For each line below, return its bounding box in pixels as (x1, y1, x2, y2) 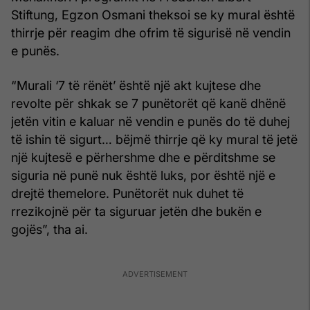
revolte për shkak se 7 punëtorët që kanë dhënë (11, 95, 286, 111)
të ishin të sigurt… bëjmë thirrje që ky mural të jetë (11, 131, 298, 147)
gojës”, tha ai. (11, 221, 88, 237)
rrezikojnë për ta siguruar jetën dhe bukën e (11, 203, 262, 219)
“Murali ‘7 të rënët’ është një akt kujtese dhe (11, 77, 261, 93)
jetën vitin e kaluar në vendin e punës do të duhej (11, 113, 290, 129)
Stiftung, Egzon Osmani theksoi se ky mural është (11, 7, 295, 22)
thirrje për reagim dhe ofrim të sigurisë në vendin (11, 25, 291, 40)
